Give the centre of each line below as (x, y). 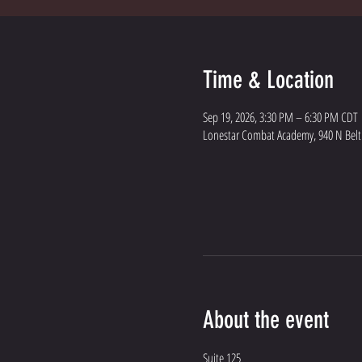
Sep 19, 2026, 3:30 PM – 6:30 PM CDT (280, 117)
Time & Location (268, 80)
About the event (265, 320)
